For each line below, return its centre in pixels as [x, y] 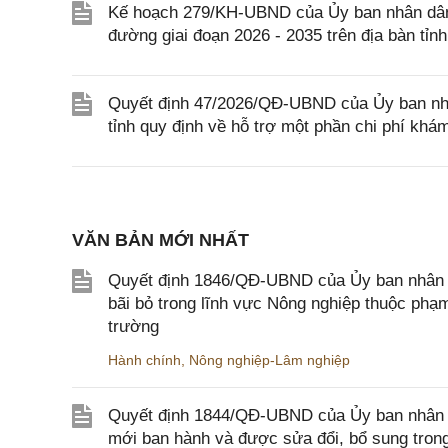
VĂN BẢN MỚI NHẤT [160, 240]
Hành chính [144, 360]
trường [133, 326]
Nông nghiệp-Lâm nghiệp [269, 360]
